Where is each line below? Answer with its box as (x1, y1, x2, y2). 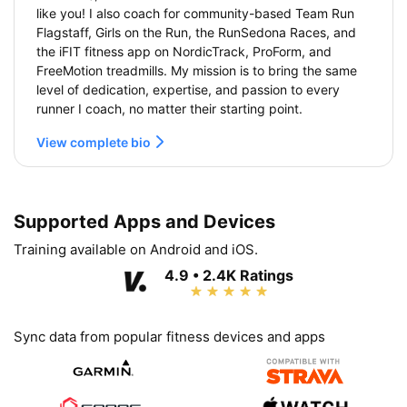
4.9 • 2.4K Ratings (164, 265, 293, 284)
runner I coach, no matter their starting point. (36, 100, 303, 116)
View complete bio (36, 134, 154, 150)
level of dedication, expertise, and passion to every (36, 81, 340, 97)
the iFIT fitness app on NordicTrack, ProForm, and (36, 43, 332, 59)
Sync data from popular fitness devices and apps (14, 327, 325, 345)
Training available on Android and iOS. (14, 240, 258, 258)
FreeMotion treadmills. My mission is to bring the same (36, 62, 357, 78)
